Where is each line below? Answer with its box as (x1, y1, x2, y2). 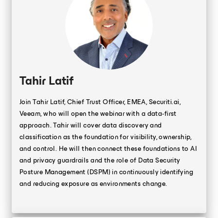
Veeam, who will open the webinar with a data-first (19, 108, 177, 119)
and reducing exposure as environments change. (19, 178, 167, 189)
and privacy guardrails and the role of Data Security (19, 155, 181, 166)
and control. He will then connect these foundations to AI (19, 143, 197, 154)
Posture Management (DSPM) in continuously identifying (19, 166, 194, 178)
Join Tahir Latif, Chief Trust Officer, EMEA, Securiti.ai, (19, 96, 181, 108)
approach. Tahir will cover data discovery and (19, 120, 162, 131)
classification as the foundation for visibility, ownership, (19, 131, 192, 143)
